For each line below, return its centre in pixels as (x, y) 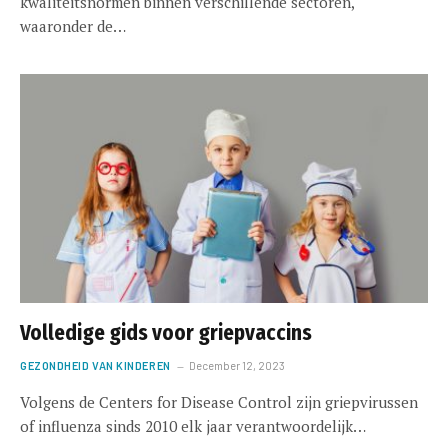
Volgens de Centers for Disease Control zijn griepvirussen (219, 402)
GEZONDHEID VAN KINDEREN (95, 366)
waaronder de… (73, 25)
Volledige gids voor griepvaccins (166, 333)
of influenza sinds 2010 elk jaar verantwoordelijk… (193, 426)
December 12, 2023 (236, 366)
